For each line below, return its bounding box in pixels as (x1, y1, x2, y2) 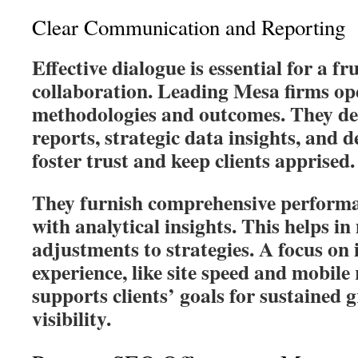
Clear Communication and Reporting (32, 13, 345, 42)
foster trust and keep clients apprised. (32, 145, 355, 175)
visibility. (32, 303, 111, 333)
